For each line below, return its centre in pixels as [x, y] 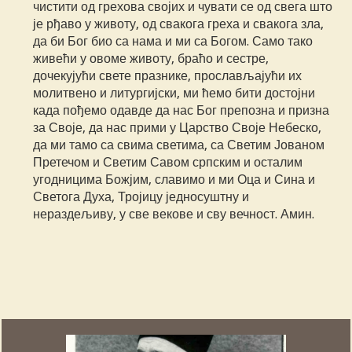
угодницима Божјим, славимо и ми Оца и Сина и [174, 180]
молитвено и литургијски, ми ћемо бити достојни [174, 93]
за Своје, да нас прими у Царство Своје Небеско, [178, 128]
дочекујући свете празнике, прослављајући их [168, 76]
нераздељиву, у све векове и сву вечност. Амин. [174, 214]
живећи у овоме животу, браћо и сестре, [151, 59]
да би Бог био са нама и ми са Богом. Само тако [173, 42]
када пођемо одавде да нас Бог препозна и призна [181, 111]
